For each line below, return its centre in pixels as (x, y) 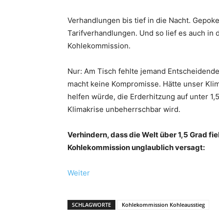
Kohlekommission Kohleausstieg (163, 205)
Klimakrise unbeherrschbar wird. (124, 109)
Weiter (79, 173)
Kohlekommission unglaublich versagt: (136, 147)
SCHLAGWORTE (91, 205)
